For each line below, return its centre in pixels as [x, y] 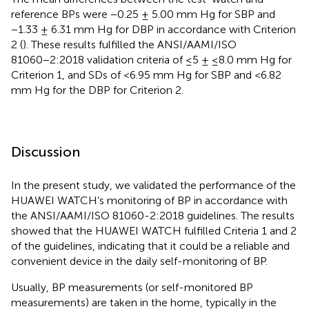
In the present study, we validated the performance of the [153, 185]
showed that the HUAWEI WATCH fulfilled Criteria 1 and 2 [154, 230]
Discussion [46, 151]
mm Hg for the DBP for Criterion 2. [97, 90]
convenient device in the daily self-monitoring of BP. [139, 261]
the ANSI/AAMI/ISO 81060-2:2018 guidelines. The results [153, 215]
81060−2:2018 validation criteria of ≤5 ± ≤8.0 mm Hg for [151, 59]
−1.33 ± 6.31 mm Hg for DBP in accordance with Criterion [153, 29]
